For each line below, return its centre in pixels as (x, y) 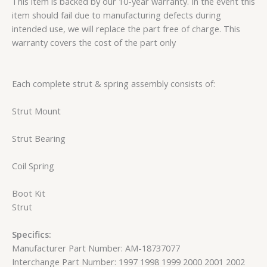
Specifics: (32, 235)
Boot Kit (29, 193)
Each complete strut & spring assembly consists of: (114, 83)
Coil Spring (33, 165)
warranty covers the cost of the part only (94, 42)
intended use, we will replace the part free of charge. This (126, 28)
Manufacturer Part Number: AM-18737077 (96, 248)
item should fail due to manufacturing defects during (117, 15)
